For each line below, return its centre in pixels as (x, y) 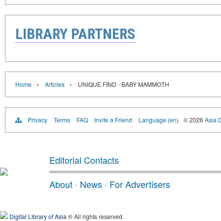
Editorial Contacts (84, 160)
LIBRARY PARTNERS (75, 34)
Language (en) (159, 119)
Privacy (37, 119)
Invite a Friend (113, 119)
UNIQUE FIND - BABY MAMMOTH (124, 84)
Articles (55, 84)
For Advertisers (140, 184)
